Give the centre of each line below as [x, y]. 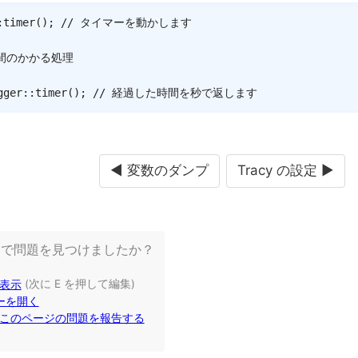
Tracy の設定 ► [285, 171]
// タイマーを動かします [126, 22]
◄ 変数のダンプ [159, 171]
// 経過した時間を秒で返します [175, 92]
